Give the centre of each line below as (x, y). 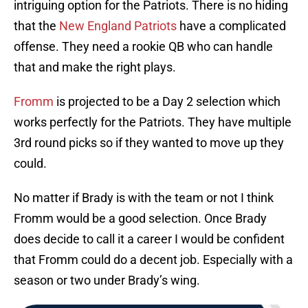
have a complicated (231, 26)
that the (36, 26)
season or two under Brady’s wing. (107, 280)
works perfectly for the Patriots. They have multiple (153, 122)
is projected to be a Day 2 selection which (167, 102)
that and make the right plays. (95, 67)
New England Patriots (118, 26)
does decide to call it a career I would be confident (149, 239)
